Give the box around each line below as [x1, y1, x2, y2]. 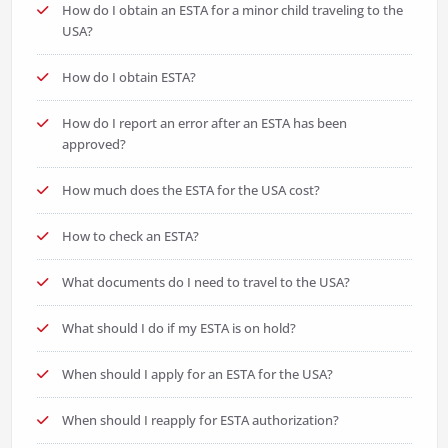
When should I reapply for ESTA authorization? [61, 411, 339, 430]
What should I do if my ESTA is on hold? [61, 319, 296, 338]
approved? [61, 135, 126, 154]
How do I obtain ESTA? [61, 68, 196, 87]
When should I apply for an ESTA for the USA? [61, 365, 333, 384]
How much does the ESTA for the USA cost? [61, 181, 320, 200]
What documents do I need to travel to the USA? [61, 273, 350, 292]
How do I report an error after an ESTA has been [61, 114, 347, 133]
